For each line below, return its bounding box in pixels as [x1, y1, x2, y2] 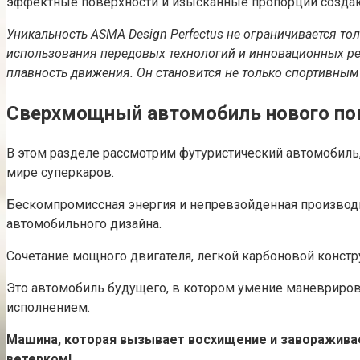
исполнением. [6, 299, 90, 315]
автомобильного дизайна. [6, 215, 162, 231]
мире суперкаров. [6, 164, 114, 180]
